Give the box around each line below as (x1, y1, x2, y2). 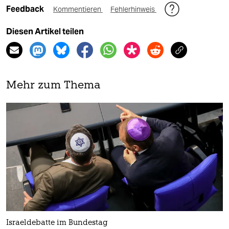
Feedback (6, 4, 45, 14)
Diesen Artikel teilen (6, 26, 84, 36)
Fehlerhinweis (110, 4, 156, 14)
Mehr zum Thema (6, 80, 101, 91)
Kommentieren (53, 4, 103, 14)
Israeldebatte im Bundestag (6, 219, 108, 227)
